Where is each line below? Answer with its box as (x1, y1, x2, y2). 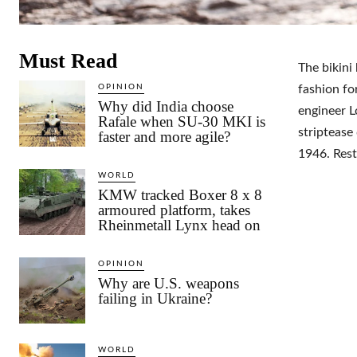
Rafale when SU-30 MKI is (98, 112, 266, 130)
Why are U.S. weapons (98, 274, 240, 292)
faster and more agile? (98, 127, 231, 145)
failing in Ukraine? (98, 289, 213, 307)
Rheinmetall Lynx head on (98, 216, 261, 233)
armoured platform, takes (98, 201, 251, 218)
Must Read (19, 49, 117, 73)
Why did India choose (98, 97, 234, 115)
